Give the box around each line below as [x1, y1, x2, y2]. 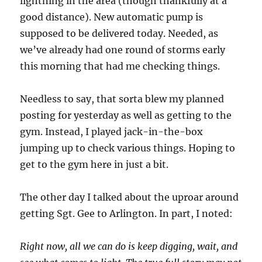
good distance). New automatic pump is [20, 11, 204, 23]
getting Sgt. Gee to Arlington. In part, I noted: [20, 208, 233, 220]
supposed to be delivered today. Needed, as [20, 27, 219, 40]
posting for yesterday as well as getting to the [20, 109, 232, 122]
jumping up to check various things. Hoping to [20, 142, 236, 154]
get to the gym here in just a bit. [20, 158, 169, 171]
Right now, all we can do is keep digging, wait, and [20, 240, 238, 253]
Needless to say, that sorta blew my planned [20, 93, 225, 105]
